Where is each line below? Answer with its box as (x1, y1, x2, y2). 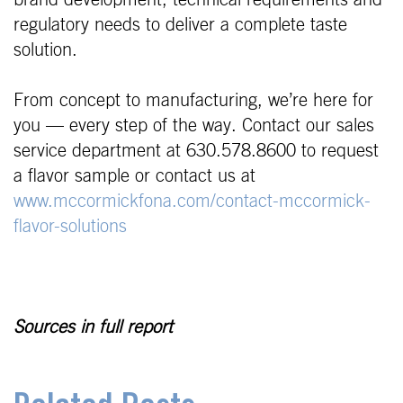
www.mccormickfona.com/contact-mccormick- (13, 193, 371, 211)
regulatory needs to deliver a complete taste (13, 16, 347, 35)
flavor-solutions (13, 218, 127, 237)
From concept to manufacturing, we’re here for (13, 92, 373, 111)
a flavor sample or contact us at (13, 167, 261, 186)
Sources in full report (13, 318, 173, 337)
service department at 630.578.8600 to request (13, 142, 379, 161)
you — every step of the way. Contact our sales (13, 117, 374, 136)
